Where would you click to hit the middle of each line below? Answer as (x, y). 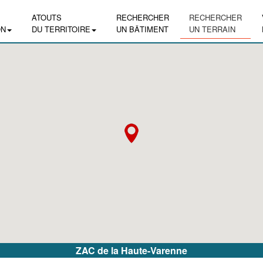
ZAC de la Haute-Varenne (131, 250)
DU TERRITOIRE (61, 29)
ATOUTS (47, 17)
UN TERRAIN (212, 29)
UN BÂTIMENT (142, 29)
